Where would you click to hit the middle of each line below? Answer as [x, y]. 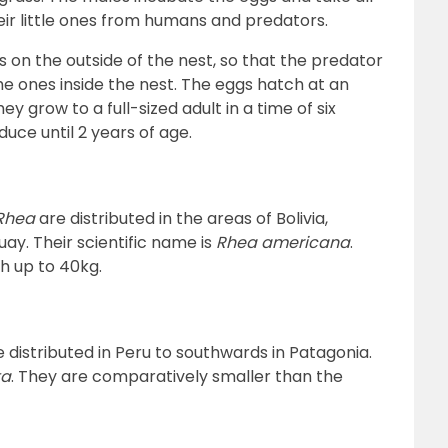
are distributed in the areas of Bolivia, [181, 218]
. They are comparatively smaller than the [177, 376]
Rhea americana [283, 242]
